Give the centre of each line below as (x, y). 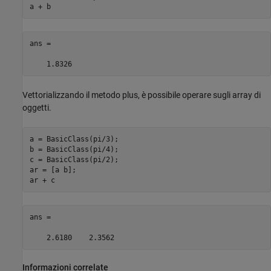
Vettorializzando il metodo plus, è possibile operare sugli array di (142, 95)
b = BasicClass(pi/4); (74, 149)
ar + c (42, 180)
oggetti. (37, 108)
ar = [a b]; (53, 170)
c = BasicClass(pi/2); (74, 159)
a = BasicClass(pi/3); (74, 139)
